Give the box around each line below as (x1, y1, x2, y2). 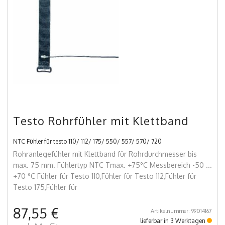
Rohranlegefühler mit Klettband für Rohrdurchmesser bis (13, 150, 197, 159)
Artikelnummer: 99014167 (151, 207, 212, 215)
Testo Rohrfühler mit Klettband (13, 114, 188, 128)
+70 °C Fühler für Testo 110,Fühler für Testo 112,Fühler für (13, 172, 196, 181)
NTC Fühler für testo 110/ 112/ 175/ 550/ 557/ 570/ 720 (13, 138, 162, 146)
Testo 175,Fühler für (13, 183, 77, 192)
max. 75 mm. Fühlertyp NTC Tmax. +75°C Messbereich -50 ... (13, 161, 212, 170)
